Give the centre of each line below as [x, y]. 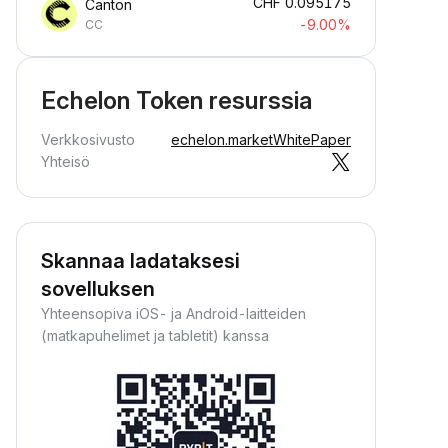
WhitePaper [312, 139]
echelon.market [222, 139]
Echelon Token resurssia [177, 100]
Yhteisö [65, 161]
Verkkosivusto [88, 139]
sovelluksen [98, 289]
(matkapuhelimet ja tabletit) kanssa [155, 335]
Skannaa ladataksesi [140, 261]
